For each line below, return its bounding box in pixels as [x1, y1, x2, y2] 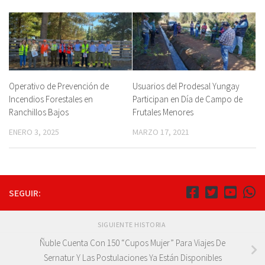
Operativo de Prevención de [9, 80, 109, 92]
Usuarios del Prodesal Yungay [132, 80, 240, 92]
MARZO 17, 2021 [132, 127, 189, 138]
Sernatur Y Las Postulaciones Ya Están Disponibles [43, 252, 222, 264]
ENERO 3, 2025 [9, 127, 59, 138]
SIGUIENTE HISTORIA [98, 220, 167, 230]
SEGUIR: [9, 187, 41, 199]
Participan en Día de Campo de [132, 93, 243, 105]
